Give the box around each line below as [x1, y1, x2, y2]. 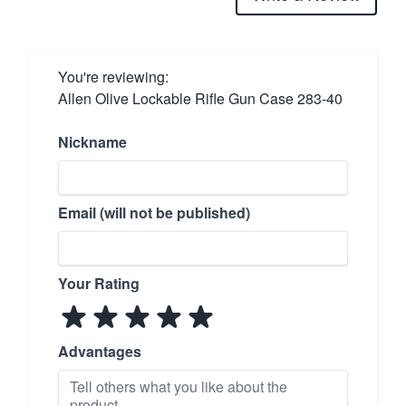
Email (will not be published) [58, 201, 250, 223]
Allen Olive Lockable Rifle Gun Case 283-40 [58, 87, 343, 109]
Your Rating [58, 272, 140, 294]
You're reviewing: [58, 65, 169, 87]
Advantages [58, 340, 141, 362]
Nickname [58, 130, 127, 152]
